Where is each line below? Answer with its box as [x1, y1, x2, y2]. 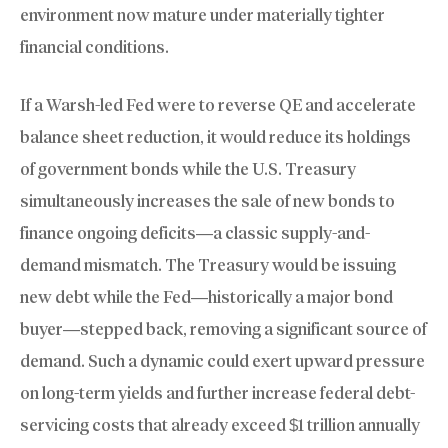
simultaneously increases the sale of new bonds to [20, 190, 395, 211]
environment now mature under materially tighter [20, 5, 385, 26]
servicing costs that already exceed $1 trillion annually [20, 414, 420, 435]
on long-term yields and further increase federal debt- [20, 382, 415, 403]
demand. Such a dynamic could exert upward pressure [20, 350, 425, 371]
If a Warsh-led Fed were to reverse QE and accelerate [20, 94, 416, 115]
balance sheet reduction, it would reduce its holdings [20, 126, 411, 147]
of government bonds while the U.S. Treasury [20, 158, 356, 179]
